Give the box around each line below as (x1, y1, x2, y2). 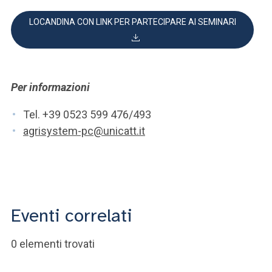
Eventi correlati (11, 204, 132, 227)
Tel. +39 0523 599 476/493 (23, 108, 151, 121)
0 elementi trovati (11, 237, 95, 250)
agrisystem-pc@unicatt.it (23, 124, 145, 137)
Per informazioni (11, 81, 90, 93)
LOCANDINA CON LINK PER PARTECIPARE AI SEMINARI (29, 17, 236, 27)
